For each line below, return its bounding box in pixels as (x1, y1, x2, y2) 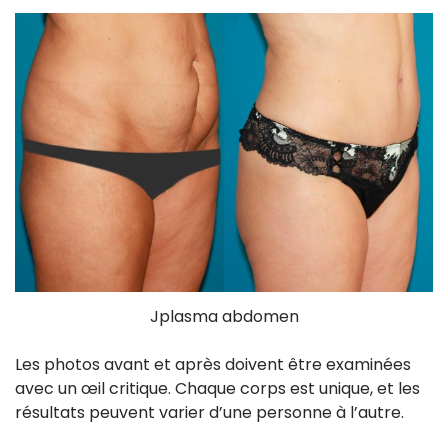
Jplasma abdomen (149, 304, 299, 328)
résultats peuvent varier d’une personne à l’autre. (15, 400, 404, 424)
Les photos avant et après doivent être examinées (15, 352, 411, 376)
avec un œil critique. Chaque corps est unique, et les (15, 376, 420, 400)
